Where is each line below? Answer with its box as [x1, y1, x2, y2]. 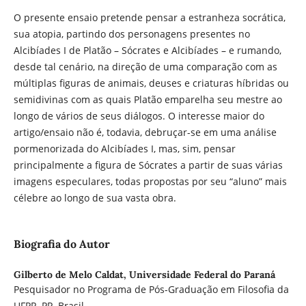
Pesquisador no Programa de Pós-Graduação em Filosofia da [13, 283, 289, 296]
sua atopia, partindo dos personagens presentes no [13, 27, 250, 41]
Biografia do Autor [13, 237, 110, 251]
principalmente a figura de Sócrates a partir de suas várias [13, 158, 283, 172]
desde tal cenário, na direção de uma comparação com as [13, 60, 277, 74]
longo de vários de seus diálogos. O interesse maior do [13, 109, 264, 123]
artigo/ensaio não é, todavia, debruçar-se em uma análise [13, 126, 277, 139]
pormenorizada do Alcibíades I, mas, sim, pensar [13, 142, 236, 156]
